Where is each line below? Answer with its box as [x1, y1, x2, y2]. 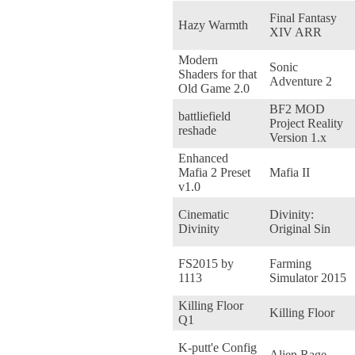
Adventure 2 [269, 74, 332, 88]
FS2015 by [178, 256, 234, 270]
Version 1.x [269, 130, 326, 144]
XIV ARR [269, 25, 322, 39]
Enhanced [178, 151, 228, 165]
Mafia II [269, 165, 310, 179]
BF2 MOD [269, 101, 325, 116]
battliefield [178, 109, 231, 123]
